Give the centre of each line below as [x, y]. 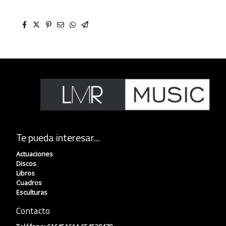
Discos [27, 163]
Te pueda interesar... [59, 137]
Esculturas [33, 192]
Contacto [33, 211]
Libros [26, 173]
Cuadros [29, 182]
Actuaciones [35, 154]
